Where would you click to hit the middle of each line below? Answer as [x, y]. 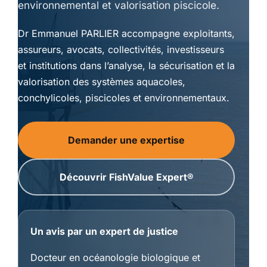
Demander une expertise [126, 140]
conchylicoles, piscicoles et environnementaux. [124, 98]
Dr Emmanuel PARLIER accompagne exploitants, [126, 34]
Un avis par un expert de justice [104, 232]
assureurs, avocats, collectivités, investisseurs [121, 50]
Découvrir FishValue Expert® [126, 177]
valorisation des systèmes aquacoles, [102, 82]
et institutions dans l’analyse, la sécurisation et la [126, 66]
